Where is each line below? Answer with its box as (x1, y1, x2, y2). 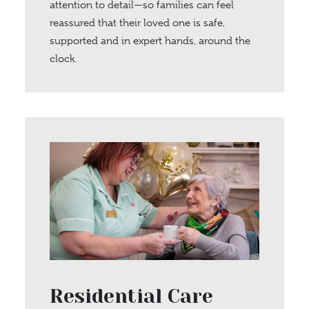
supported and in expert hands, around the (50, 34, 250, 47)
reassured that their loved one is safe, (50, 17, 225, 29)
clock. (50, 52, 77, 65)
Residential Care (50, 285, 213, 308)
